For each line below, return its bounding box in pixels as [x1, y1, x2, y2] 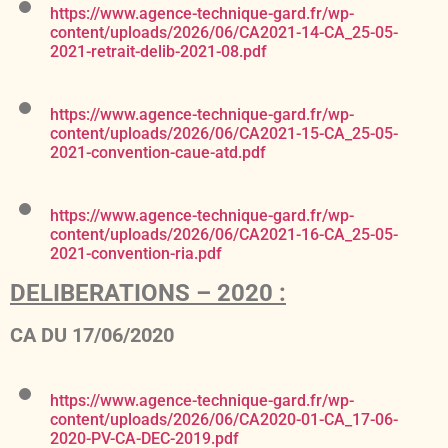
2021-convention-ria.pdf [50, 244, 222, 264]
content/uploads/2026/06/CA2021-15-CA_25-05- [50, 124, 398, 144]
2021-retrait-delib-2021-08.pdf [50, 42, 267, 62]
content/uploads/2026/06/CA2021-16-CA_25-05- [50, 225, 398, 245]
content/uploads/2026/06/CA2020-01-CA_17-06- [50, 410, 398, 430]
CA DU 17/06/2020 [10, 323, 174, 348]
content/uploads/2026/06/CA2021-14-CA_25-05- [50, 23, 398, 43]
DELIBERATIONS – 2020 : [10, 279, 286, 308]
